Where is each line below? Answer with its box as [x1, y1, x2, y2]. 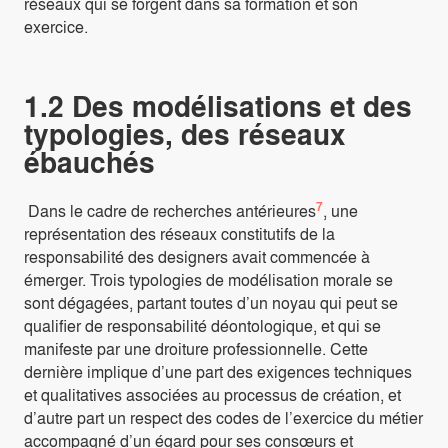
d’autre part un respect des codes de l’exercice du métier [24, 406, 423, 430]
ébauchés [24, 140, 155, 182]
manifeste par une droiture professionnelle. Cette [24, 337, 368, 361]
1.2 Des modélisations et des [24, 84, 412, 126]
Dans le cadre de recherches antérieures [24, 199, 316, 223]
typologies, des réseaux [24, 112, 346, 154]
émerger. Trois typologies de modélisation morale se [24, 268, 393, 292]
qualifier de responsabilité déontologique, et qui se [24, 314, 381, 338]
